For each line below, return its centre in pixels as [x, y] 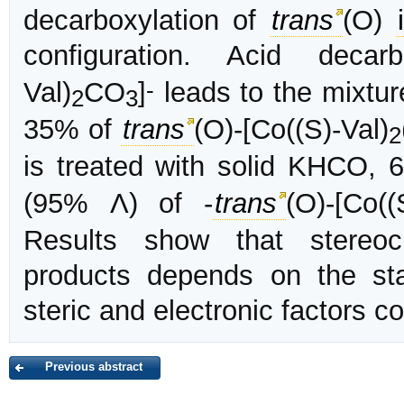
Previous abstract [94, 367]
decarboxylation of [147, 21]
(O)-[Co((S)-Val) [292, 130]
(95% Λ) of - [118, 204]
